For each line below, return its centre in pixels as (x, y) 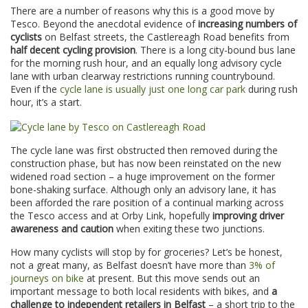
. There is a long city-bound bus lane (216, 50)
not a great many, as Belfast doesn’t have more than (128, 265)
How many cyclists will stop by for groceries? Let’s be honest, (146, 252)
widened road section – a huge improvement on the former (143, 177)
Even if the (35, 89)
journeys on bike (47, 278)
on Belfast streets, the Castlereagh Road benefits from (166, 37)
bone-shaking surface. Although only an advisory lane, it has (143, 190)
